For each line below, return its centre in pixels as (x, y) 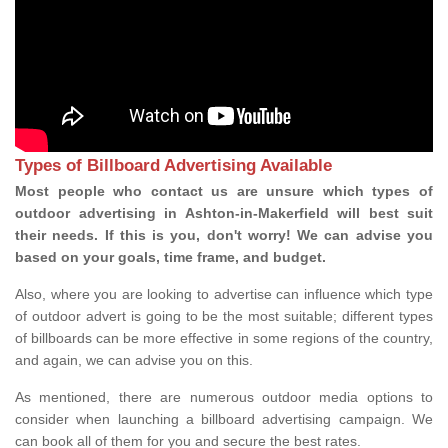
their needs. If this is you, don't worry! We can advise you (224, 235)
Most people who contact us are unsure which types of (224, 191)
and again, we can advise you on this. (136, 360)
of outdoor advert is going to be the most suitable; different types (224, 316)
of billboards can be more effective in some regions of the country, (224, 338)
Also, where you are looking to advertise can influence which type (224, 294)
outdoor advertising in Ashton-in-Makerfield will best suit (224, 213)
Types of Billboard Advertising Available (173, 166)
